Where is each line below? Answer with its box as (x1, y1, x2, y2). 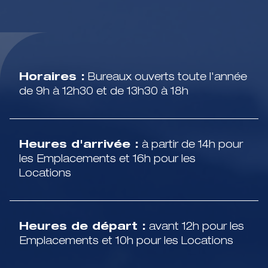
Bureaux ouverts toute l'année (85, 72, 247, 83)
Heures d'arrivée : (19, 139, 139, 151)
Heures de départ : (19, 221, 146, 233)
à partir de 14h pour (139, 139, 243, 151)
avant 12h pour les (146, 221, 244, 233)
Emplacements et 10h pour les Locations (19, 236, 233, 247)
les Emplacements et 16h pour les (19, 154, 196, 165)
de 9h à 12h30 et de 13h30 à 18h (19, 86, 188, 98)
